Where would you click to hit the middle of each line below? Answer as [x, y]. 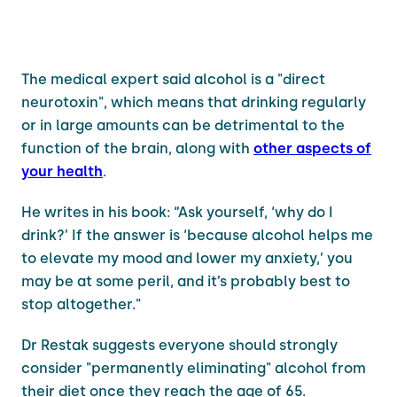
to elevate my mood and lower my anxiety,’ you [187, 258]
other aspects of [312, 148]
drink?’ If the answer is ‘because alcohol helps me [197, 235]
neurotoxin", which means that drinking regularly [194, 102]
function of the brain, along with [137, 148]
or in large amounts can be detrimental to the [183, 125]
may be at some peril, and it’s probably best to [186, 281]
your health [62, 171]
